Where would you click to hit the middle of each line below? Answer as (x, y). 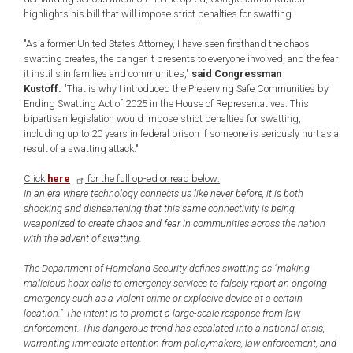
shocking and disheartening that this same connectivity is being (159, 208)
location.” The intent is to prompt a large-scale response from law (162, 313)
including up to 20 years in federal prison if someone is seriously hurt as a (181, 134)
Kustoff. (43, 89)
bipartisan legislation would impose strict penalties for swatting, (162, 119)
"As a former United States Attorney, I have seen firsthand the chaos (167, 44)
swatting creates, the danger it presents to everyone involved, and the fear (181, 59)
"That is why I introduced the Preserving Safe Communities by (195, 89)
